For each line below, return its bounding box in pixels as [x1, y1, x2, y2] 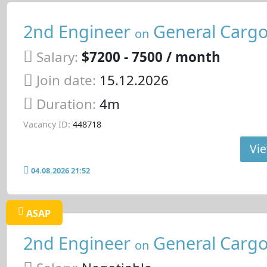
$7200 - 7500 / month [81, 47, 221, 66]
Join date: [36, 71, 96, 90]
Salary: [36, 47, 78, 66]
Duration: [36, 95, 100, 114]
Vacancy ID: [23, 118, 70, 130]
